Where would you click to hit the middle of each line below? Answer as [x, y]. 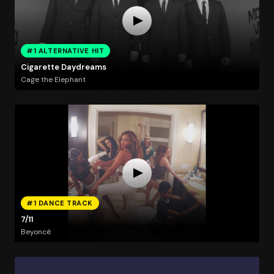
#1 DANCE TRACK [60, 203]
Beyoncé [35, 231]
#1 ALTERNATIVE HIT [65, 50]
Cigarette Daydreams [63, 67]
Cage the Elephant [53, 79]
